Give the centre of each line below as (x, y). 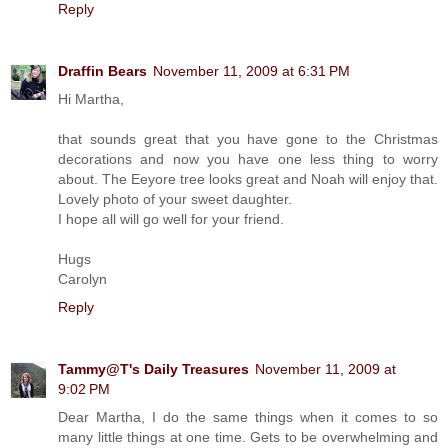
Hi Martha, (91, 98)
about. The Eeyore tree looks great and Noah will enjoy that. (248, 178)
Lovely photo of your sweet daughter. (175, 198)
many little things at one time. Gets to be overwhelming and (248, 436)
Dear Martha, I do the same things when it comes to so (248, 416)
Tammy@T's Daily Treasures (153, 368)
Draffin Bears (102, 70)
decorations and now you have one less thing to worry (248, 158)
